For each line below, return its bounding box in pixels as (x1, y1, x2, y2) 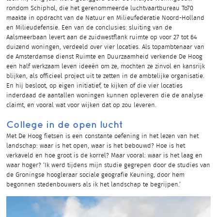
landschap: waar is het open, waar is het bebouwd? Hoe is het (6, 143, 185, 150)
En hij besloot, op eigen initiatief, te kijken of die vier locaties (6, 83, 183, 90)
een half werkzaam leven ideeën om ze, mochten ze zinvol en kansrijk (6, 63, 205, 70)
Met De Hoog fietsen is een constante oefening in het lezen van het (6, 133, 199, 140)
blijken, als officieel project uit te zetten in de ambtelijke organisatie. (6, 73, 204, 80)
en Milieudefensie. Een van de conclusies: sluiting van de (6, 25, 172, 31)
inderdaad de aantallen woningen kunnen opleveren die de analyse (6, 93, 203, 99)
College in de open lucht (6, 119, 123, 130)
